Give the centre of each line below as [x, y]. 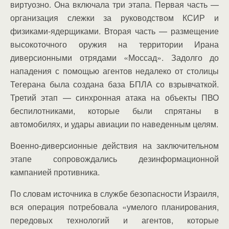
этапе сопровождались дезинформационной [114, 158]
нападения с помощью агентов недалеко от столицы [114, 71]
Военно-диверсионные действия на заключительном [114, 145]
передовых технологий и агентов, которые [114, 220]
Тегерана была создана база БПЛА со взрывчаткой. [114, 84]
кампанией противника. [55, 172]
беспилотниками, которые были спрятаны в [114, 110]
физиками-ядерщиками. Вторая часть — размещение [114, 31]
